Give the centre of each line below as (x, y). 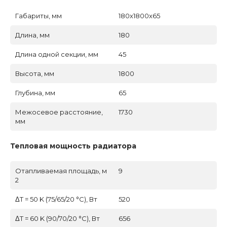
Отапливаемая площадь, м (61, 171)
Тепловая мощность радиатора (73, 146)
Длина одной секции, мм (57, 54)
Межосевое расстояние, (59, 112)
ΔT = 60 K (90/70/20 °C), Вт (58, 219)
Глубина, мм (35, 93)
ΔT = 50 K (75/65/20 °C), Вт (56, 199)
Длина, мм (32, 35)
